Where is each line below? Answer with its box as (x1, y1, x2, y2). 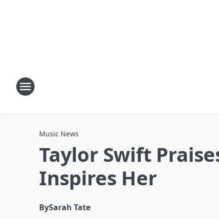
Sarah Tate (49, 202, 90, 213)
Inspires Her (39, 164, 157, 191)
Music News (39, 129, 79, 138)
